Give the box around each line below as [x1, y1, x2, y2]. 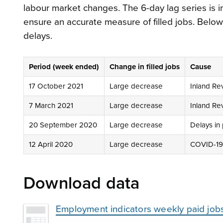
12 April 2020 [29, 139, 73, 149]
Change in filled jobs [110, 62, 180, 71]
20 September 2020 [29, 120, 97, 129]
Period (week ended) [29, 62, 99, 71]
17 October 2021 [29, 81, 83, 91]
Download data [23, 173, 140, 194]
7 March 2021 [29, 101, 73, 110]
